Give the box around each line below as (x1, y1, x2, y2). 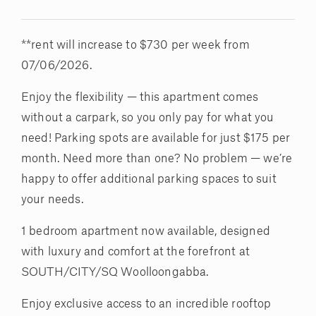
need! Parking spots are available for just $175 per (21, 133, 291, 145)
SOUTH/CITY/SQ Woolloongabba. (21, 267, 209, 279)
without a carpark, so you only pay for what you (21, 112, 274, 124)
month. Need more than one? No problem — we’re (21, 153, 293, 165)
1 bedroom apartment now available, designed (21, 226, 270, 238)
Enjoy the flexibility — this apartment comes (21, 92, 259, 104)
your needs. (21, 194, 84, 206)
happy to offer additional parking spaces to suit (21, 174, 276, 186)
